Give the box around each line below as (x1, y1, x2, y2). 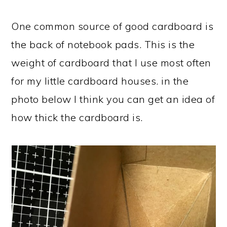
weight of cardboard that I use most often (11, 56, 211, 69)
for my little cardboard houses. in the (11, 74, 189, 87)
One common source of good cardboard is (11, 20, 214, 32)
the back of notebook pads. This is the (11, 38, 195, 51)
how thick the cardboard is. (11, 111, 143, 124)
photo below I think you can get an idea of (11, 93, 215, 105)
